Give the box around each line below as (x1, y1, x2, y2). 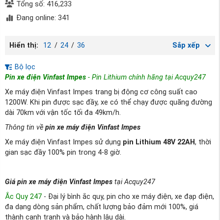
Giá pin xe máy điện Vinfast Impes (5, 177, 112, 186)
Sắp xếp (172, 41, 200, 50)
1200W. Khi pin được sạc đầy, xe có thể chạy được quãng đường (5, 98, 212, 107)
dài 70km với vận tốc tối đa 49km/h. (5, 108, 121, 117)
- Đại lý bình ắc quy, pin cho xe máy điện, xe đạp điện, (42, 192, 214, 201)
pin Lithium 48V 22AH (123, 137, 195, 146)
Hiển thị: (9, 41, 40, 50)
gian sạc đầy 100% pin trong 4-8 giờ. (5, 148, 121, 157)
